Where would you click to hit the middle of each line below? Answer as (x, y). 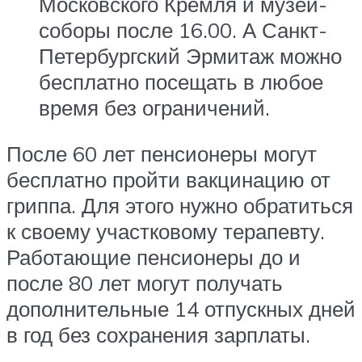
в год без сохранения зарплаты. (158, 335)
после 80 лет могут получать (145, 283)
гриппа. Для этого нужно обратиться (180, 206)
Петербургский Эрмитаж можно (190, 55)
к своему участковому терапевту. (166, 232)
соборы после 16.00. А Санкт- (183, 29)
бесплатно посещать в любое (181, 81)
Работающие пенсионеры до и (154, 257)
